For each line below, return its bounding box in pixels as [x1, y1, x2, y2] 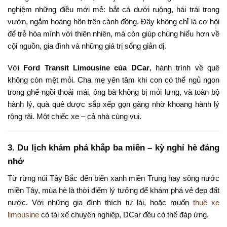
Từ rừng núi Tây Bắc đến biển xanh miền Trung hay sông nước [8, 174, 219, 183]
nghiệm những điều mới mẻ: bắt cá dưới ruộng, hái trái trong [8, 5, 219, 14]
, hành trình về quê [149, 63, 220, 72]
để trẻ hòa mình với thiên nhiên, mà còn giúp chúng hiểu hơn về [8, 29, 219, 38]
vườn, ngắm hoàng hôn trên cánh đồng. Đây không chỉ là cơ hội [8, 17, 219, 26]
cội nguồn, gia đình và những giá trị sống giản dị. [8, 41, 166, 50]
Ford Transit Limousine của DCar [23, 63, 149, 72]
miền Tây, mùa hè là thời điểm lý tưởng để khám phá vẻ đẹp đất [8, 186, 219, 195]
